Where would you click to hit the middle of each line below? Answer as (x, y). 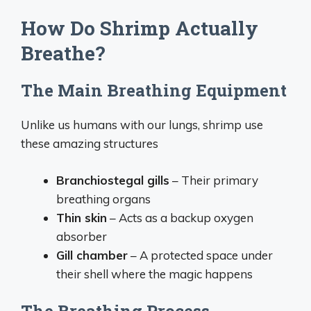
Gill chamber (92, 255)
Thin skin (82, 217)
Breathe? (63, 53)
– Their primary (214, 180)
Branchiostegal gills (113, 180)
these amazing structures (90, 143)
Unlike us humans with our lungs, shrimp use (142, 125)
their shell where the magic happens (154, 274)
